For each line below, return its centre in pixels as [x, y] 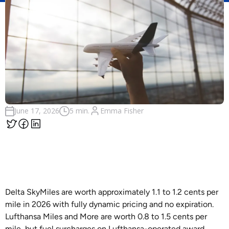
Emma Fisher [122, 110]
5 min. [79, 111]
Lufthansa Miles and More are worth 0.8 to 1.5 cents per [106, 216]
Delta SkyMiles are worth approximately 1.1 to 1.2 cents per [112, 192]
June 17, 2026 [37, 111]
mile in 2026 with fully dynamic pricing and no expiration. [109, 204]
